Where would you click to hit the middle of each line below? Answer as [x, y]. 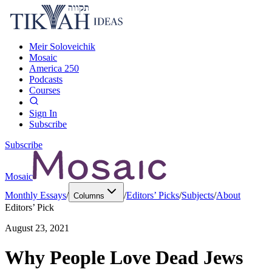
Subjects [198, 195]
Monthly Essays [36, 195]
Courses [45, 90]
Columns [89, 196]
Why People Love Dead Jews [124, 258]
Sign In [43, 113]
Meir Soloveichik [62, 46]
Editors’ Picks [153, 195]
